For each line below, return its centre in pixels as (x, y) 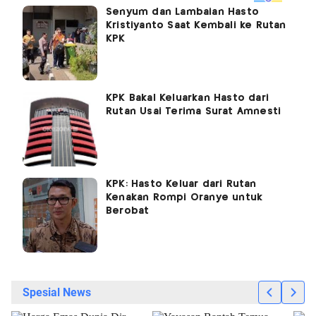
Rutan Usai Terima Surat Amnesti (195, 111)
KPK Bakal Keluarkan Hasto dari (187, 98)
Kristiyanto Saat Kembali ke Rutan (196, 25)
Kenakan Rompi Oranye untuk (184, 197)
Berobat (128, 211)
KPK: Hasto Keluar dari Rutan (181, 184)
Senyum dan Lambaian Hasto (182, 12)
